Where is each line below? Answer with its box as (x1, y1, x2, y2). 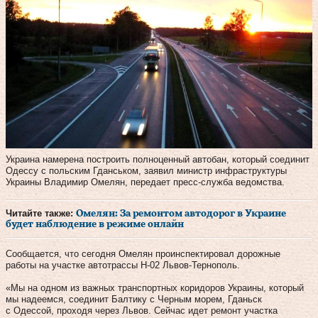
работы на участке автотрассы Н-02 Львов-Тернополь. (6, 259, 240, 270)
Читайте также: (6, 207, 76, 219)
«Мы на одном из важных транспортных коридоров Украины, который (6, 282, 304, 293)
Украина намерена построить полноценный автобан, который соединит (6, 153, 309, 165)
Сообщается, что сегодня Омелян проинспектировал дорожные (6, 248, 280, 259)
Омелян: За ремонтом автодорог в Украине (76, 208, 286, 219)
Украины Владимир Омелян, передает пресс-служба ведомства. (6, 176, 285, 187)
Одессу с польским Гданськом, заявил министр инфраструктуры (6, 165, 287, 176)
